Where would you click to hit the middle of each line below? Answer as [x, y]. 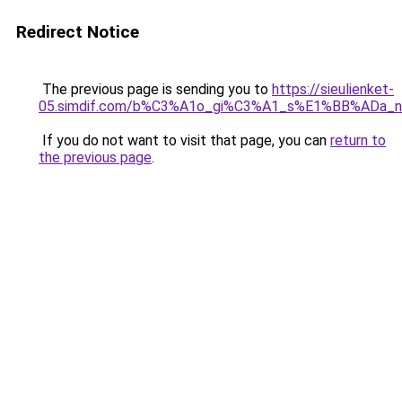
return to [358, 140]
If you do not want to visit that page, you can [184, 140]
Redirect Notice [78, 32]
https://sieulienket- [333, 89]
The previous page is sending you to [155, 89]
